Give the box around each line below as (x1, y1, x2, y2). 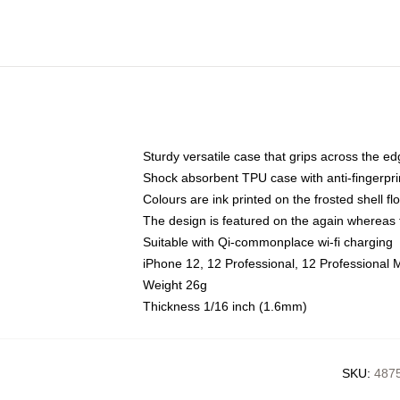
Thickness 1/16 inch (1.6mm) (143, 299, 307, 313)
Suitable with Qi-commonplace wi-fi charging (143, 235, 393, 249)
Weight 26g (143, 278, 207, 292)
